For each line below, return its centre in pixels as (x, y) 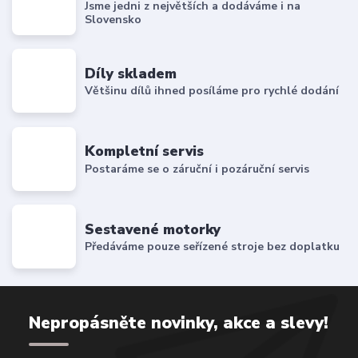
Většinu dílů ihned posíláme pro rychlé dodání (212, 91)
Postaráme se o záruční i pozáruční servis (197, 169)
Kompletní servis (145, 151)
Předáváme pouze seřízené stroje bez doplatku (213, 247)
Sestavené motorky (153, 229)
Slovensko (113, 20)
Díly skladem (131, 73)
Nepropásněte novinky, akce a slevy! (179, 322)
